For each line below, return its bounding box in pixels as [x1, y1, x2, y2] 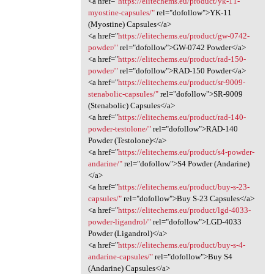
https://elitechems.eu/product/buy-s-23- [117, 182, 250, 191]
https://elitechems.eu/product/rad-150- [117, 54, 246, 64]
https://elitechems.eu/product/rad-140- [117, 112, 246, 122]
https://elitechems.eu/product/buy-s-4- [117, 240, 245, 250]
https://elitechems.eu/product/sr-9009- [117, 77, 245, 87]
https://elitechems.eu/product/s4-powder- [117, 147, 254, 157]
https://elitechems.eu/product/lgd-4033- [117, 205, 251, 215]
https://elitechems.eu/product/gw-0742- [117, 31, 250, 40]
